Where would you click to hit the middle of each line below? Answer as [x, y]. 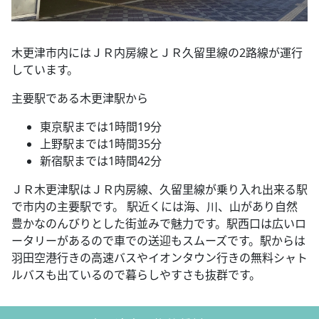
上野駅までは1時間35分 [101, 143]
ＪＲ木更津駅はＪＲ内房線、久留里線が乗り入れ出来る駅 [159, 189]
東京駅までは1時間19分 [101, 126]
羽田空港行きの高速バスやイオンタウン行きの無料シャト [159, 257]
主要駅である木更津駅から [80, 98]
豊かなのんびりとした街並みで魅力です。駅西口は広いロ [159, 223]
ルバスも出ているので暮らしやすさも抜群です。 [136, 274]
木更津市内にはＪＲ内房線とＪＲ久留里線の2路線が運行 [157, 52]
